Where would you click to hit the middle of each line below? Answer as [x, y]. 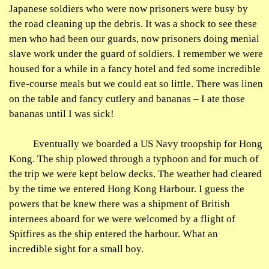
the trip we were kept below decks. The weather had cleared [135, 174]
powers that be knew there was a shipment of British [119, 204]
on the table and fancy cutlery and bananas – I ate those [127, 99]
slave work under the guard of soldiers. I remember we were [136, 54]
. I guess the [219, 189]
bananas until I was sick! [62, 114]
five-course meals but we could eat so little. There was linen [136, 84]
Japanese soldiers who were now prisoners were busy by [128, 9]
